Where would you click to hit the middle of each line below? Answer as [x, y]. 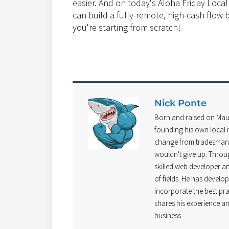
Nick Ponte [180, 103]
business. [168, 215]
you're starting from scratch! [127, 28]
